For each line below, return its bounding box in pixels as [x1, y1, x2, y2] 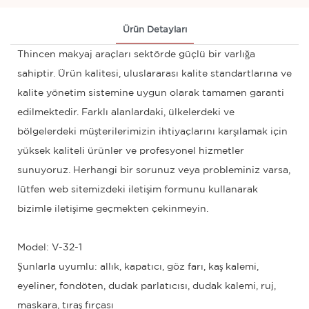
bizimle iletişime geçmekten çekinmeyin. [17, 204, 208, 213]
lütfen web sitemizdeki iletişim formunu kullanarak [17, 185, 258, 194]
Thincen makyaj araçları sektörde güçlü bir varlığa [17, 50, 255, 59]
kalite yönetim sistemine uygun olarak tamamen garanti [17, 88, 284, 97]
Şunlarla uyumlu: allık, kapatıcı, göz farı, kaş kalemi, [17, 262, 259, 271]
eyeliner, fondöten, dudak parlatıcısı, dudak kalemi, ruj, [17, 281, 276, 290]
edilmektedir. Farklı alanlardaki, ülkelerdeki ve [17, 108, 235, 117]
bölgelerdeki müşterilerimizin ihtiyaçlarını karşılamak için [17, 127, 288, 136]
